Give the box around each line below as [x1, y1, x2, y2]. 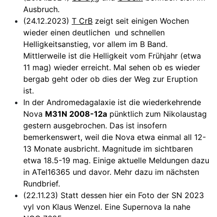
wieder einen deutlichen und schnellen [23, 27, 165, 37]
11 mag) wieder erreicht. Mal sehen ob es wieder [23, 62, 200, 72]
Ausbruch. [23, 4, 60, 14]
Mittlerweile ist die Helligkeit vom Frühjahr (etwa [23, 50, 201, 61]
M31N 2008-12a [45, 108, 107, 119]
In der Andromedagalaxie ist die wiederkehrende [23, 97, 201, 107]
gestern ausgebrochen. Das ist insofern [23, 120, 167, 130]
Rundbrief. [23, 178, 60, 188]
